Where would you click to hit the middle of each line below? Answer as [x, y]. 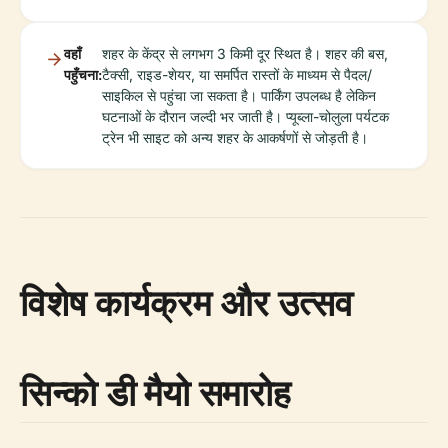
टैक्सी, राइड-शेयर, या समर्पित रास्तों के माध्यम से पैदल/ [237, 74]
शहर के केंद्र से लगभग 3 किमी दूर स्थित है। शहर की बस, [245, 53]
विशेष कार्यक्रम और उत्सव [186, 302]
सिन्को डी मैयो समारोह [155, 392]
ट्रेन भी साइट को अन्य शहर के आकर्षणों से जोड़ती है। [235, 137]
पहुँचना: [83, 74]
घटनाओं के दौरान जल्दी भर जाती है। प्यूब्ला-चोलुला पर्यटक [245, 116]
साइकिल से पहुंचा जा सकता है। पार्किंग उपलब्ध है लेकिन [239, 95]
